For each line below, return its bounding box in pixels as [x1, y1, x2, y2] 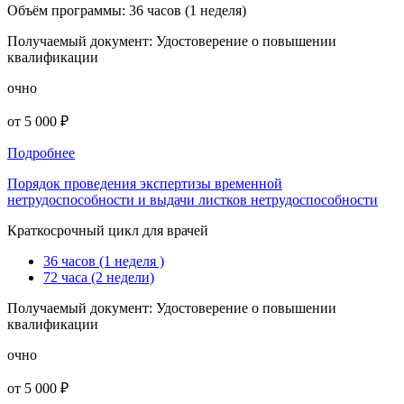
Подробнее [7, 145, 75, 161]
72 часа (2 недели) [43, 270, 154, 286]
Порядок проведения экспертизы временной [7, 176, 282, 192]
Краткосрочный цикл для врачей [7, 223, 208, 239]
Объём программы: [7, 3, 129, 19]
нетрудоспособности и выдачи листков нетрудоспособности [7, 192, 378, 208]
